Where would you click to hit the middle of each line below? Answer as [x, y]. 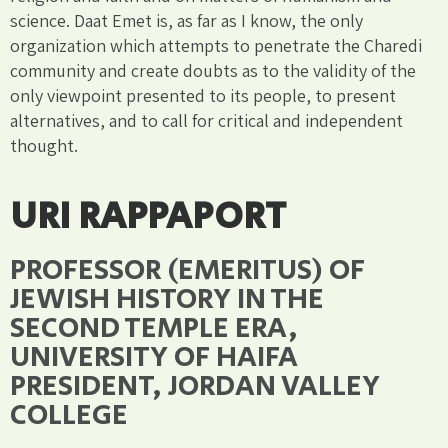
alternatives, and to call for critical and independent [206, 120]
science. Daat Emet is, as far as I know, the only [186, 20]
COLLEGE [69, 415]
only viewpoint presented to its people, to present [203, 95]
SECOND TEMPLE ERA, [154, 328]
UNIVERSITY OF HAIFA [154, 357]
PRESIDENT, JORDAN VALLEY [195, 386]
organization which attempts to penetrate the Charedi [216, 45]
